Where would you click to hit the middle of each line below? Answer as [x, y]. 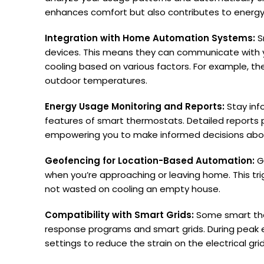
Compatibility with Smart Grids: [119, 214]
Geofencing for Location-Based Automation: [150, 160]
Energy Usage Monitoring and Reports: [135, 106]
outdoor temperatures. [96, 80]
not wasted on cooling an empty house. [133, 189]
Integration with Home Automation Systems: [150, 38]
